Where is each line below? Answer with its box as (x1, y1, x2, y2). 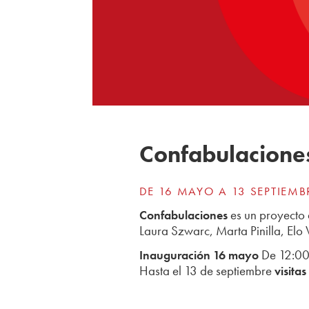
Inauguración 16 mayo (139, 246, 259, 263)
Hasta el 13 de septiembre (139, 261, 275, 279)
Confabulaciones (139, 207, 228, 223)
